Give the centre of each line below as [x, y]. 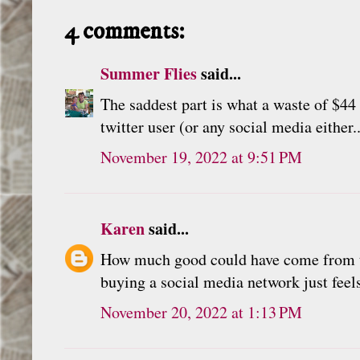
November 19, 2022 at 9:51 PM [201, 157]
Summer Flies [149, 73]
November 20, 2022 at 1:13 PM [201, 312]
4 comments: [125, 31]
